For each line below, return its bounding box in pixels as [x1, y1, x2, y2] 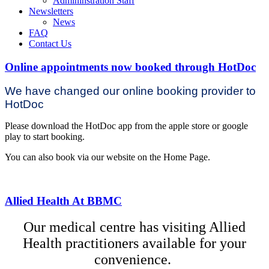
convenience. [94, 251, 175, 267]
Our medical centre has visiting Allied [23, 219, 246, 235]
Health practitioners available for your [23, 235, 246, 251]
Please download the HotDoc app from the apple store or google [5, 121, 248, 131]
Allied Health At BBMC [5, 195, 122, 208]
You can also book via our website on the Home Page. [5, 152, 210, 163]
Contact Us [29, 38, 71, 49]
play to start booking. [5, 131, 85, 142]
